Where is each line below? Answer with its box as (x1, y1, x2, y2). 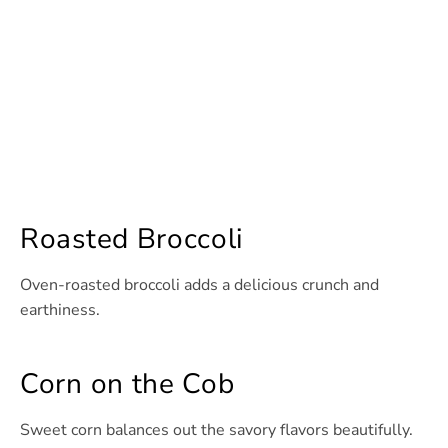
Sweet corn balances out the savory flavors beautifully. (20, 419, 413, 442)
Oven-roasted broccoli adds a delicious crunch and (20, 274, 379, 297)
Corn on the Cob (20, 365, 235, 404)
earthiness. (20, 299, 100, 322)
